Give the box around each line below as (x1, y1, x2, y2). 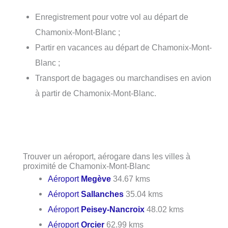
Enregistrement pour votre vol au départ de (35, 12, 189, 22)
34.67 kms (111, 174, 151, 184)
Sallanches (81, 189, 124, 199)
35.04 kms (124, 189, 163, 199)
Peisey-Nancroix (81, 205, 145, 214)
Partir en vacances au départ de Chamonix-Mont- (35, 43, 212, 52)
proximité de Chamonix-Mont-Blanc (23, 161, 150, 171)
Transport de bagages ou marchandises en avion (35, 73, 212, 83)
